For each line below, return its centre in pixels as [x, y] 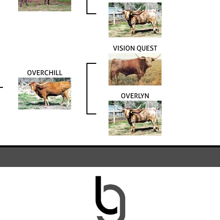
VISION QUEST [135, 48]
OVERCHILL [45, 73]
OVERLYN [135, 96]
